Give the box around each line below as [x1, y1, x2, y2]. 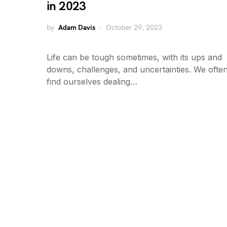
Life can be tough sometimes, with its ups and [47, 52, 222, 62]
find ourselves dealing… [47, 77, 137, 87]
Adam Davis [58, 23, 95, 32]
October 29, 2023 [106, 23, 162, 32]
